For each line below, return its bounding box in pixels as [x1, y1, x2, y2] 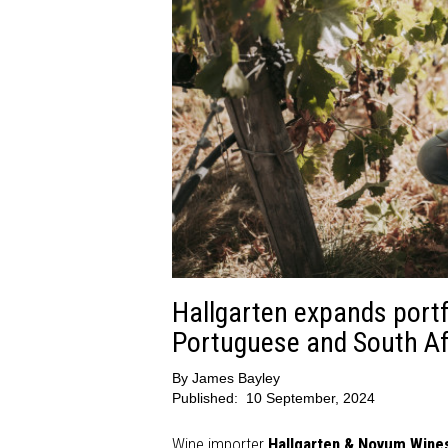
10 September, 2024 [246, 389, 375, 406]
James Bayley [192, 369, 280, 386]
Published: [172, 389, 242, 406]
